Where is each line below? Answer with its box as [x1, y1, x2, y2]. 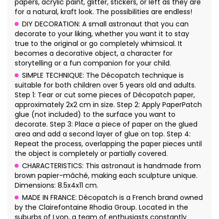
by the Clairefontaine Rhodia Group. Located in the [15, 202, 188, 213]
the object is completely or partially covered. [15, 149, 168, 159]
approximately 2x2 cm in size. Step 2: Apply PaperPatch [15, 100, 202, 110]
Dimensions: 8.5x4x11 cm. [15, 180, 98, 191]
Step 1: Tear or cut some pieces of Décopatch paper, [15, 90, 195, 100]
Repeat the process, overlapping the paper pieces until [15, 139, 202, 149]
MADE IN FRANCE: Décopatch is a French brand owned [22, 193, 203, 203]
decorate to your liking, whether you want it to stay [15, 29, 189, 39]
